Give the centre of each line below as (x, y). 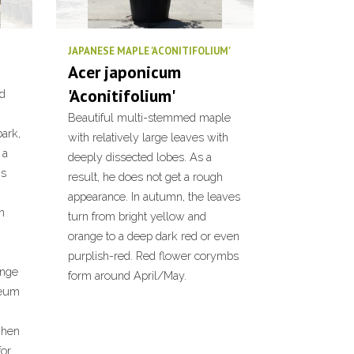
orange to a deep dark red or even (154, 236)
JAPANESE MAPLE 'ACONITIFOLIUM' (149, 51)
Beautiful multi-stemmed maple (149, 117)
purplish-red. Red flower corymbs (153, 256)
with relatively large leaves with (148, 137)
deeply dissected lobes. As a (140, 157)
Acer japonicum (124, 72)
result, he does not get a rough (145, 177)
